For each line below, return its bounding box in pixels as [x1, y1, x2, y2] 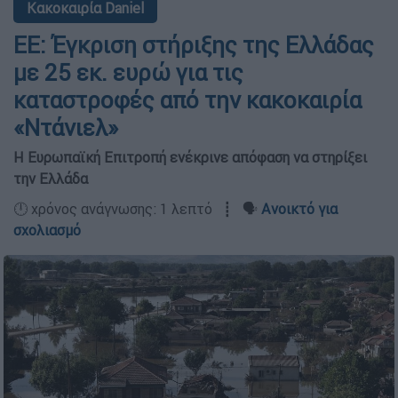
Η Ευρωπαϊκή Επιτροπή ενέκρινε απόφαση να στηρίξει [13, 148, 367, 166]
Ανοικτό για [261, 200, 338, 218]
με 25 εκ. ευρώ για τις [13, 59, 243, 87]
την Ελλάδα [13, 170, 88, 187]
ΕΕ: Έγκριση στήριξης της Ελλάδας [13, 31, 374, 60]
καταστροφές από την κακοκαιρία [13, 86, 362, 115]
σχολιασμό [13, 221, 81, 239]
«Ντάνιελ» [13, 114, 118, 142]
